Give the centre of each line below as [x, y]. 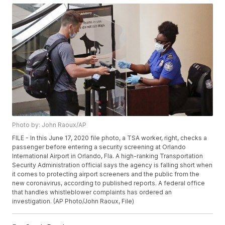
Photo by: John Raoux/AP [49, 125]
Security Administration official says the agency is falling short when [113, 165]
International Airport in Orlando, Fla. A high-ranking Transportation [108, 156]
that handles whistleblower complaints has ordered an [92, 192]
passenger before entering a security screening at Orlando [99, 147]
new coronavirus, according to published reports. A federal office [109, 183]
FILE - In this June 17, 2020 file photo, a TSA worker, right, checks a [110, 138]
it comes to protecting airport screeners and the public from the [106, 174]
